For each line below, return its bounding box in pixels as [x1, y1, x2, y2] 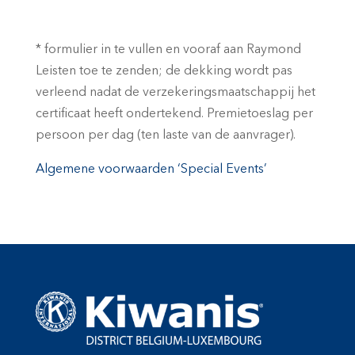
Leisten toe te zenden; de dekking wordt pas [35, 65, 292, 78]
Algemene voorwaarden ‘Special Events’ [35, 163, 267, 176]
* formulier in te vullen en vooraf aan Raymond [35, 44, 301, 56]
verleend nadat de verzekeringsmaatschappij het [35, 86, 315, 99]
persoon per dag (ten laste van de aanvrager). [35, 129, 296, 142]
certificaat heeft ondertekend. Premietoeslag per [35, 108, 313, 120]
